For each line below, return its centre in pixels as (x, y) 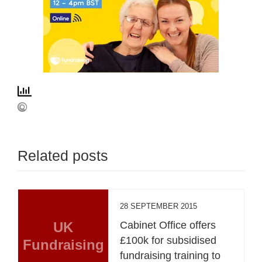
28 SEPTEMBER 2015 (159, 206)
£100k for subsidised (168, 240)
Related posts (63, 155)
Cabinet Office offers (168, 225)
